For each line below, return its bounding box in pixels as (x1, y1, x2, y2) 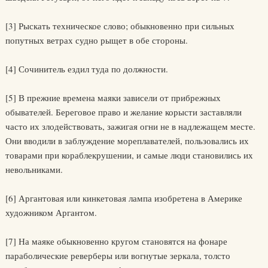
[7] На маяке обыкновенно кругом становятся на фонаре (5, 235, 227, 248)
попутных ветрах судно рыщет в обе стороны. (5, 34, 188, 47)
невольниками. (5, 163, 63, 176)
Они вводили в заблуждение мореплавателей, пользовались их (5, 135, 249, 147)
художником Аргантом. (5, 206, 97, 219)
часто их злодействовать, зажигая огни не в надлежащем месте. (5, 120, 255, 133)
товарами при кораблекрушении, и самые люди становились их (5, 149, 253, 162)
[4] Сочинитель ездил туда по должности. (5, 63, 168, 75)
